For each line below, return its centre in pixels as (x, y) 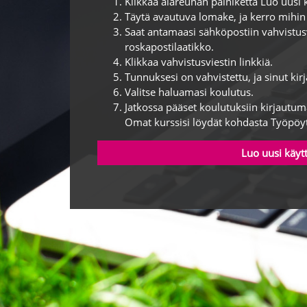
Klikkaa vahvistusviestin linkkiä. (199, 62)
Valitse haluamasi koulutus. (189, 92)
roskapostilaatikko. (169, 47)
